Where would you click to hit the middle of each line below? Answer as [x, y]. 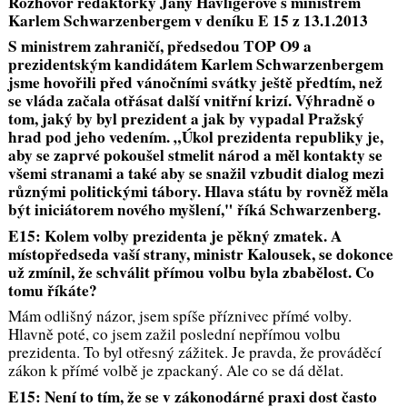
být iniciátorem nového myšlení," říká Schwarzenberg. [194, 210]
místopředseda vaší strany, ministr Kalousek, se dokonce [200, 253]
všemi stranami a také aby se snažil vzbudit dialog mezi [196, 174]
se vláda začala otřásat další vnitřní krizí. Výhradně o [191, 101]
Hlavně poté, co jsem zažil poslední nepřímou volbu [174, 334]
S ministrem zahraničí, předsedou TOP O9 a [159, 46]
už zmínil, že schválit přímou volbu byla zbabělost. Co [191, 272]
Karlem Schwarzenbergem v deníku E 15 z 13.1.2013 [188, 20]
